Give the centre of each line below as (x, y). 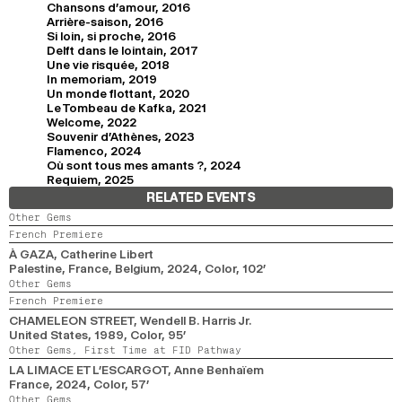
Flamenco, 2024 (94, 150)
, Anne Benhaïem (216, 369)
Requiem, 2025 (90, 179)
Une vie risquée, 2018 (108, 64)
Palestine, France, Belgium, (88, 268)
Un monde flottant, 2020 (118, 93)
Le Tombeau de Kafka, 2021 (127, 107)
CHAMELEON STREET (71, 320)
